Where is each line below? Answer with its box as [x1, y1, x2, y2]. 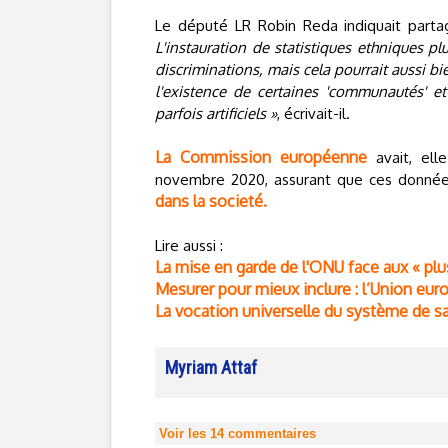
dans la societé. [155, 191, 267, 211]
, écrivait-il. [277, 104, 350, 123]
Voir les [159, 426, 210, 441]
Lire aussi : [155, 236, 223, 255]
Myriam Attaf [165, 357, 257, 378]
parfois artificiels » [155, 104, 277, 123]
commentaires [224, 426, 316, 441]
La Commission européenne [155, 147, 367, 167]
